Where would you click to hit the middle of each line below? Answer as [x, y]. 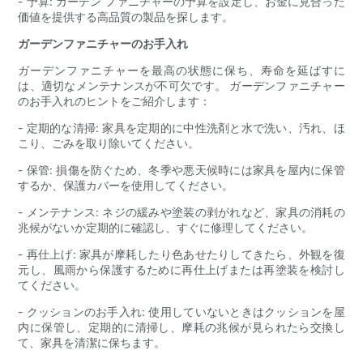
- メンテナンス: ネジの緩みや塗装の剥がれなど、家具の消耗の [181, 212]
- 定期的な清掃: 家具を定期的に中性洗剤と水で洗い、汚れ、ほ [181, 128]
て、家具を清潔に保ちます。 [92, 343]
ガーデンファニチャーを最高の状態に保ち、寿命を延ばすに [181, 70]
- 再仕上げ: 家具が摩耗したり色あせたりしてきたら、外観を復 [181, 254]
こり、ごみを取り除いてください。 [109, 143]
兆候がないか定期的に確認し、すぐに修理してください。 [166, 228]
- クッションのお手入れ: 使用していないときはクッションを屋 [181, 312]
